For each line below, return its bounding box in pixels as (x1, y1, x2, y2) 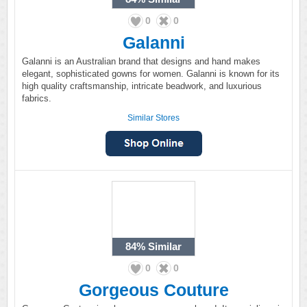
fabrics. (22, 93, 51, 103)
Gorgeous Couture (78, 280, 229, 299)
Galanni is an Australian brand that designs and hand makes (22, 56, 260, 66)
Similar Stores (127, 113, 180, 123)
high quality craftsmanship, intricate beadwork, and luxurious (22, 81, 262, 91)
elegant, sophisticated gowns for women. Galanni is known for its (22, 69, 280, 79)
